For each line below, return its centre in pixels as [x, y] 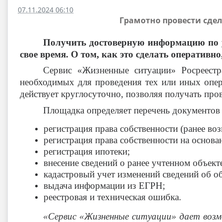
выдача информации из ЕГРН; [104, 186]
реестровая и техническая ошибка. [112, 197]
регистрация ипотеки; [87, 151]
